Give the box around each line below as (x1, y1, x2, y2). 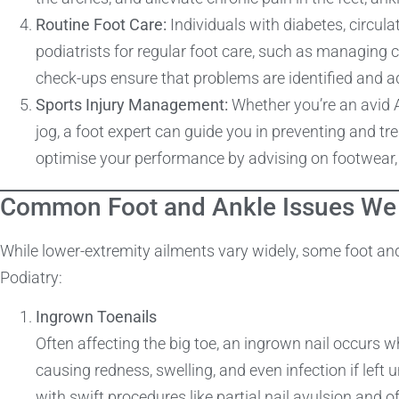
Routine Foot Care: (36, 14, 167, 34)
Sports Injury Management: (36, 94, 228, 114)
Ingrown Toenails (36, 307, 157, 327)
